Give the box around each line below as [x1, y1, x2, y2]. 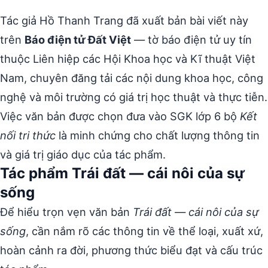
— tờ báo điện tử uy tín [131, 32, 252, 46]
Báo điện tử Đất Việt [25, 32, 131, 46]
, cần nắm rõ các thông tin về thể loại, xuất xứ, [26, 224, 263, 237]
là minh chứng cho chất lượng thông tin [56, 128, 260, 142]
